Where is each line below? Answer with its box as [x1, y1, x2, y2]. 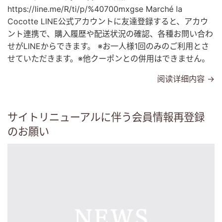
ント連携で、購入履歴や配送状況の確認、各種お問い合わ [7, 28, 213, 39]
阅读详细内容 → [157, 73, 215, 84]
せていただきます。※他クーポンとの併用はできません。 [7, 53, 210, 63]
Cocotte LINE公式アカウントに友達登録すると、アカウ [7, 16, 208, 26]
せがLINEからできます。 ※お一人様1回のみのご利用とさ [7, 41, 209, 51]
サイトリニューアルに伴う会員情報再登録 [7, 110, 205, 123]
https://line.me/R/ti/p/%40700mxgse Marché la [7, 3, 182, 14]
